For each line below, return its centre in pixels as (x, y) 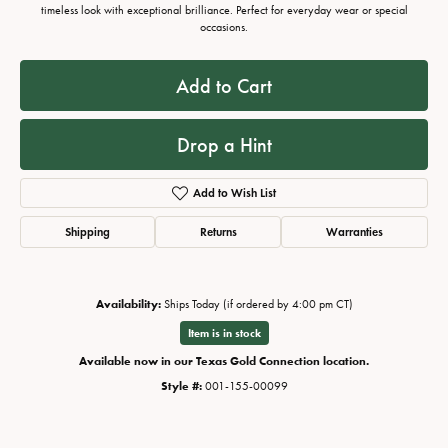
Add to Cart (224, 85)
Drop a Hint (224, 144)
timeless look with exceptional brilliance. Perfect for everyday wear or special (224, 10)
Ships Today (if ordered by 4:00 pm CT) (258, 304)
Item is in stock (224, 333)
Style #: (181, 386)
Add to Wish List (234, 193)
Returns (218, 232)
